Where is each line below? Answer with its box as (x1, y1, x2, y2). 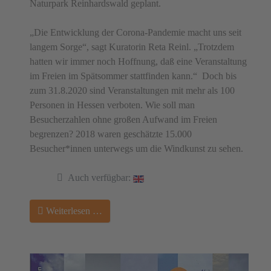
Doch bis (202, 71, 237, 82)
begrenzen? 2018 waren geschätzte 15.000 (30, 129, 192, 140)
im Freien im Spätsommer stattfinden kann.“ (30, 71, 197, 82)
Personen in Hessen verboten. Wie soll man (30, 100, 195, 111)
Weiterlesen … (44, 206, 102, 217)
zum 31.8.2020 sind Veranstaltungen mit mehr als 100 (30, 85, 235, 96)
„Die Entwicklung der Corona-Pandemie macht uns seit (30, 27, 241, 38)
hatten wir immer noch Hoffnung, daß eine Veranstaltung (30, 56, 247, 67)
